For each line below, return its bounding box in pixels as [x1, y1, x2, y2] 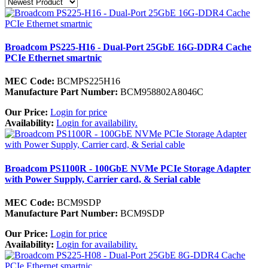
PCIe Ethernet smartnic [5, 53, 102, 63]
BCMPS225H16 [54, 76, 120, 87]
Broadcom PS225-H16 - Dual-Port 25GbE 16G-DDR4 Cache [5, 42, 251, 53]
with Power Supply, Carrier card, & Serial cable [5, 173, 200, 184]
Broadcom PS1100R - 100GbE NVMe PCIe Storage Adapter [5, 163, 251, 173]
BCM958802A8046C [118, 87, 203, 98]
